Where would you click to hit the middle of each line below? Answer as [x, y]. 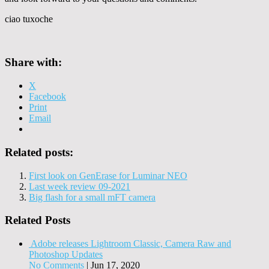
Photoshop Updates [66, 254]
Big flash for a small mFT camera [92, 197]
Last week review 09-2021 [80, 186]
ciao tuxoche [29, 19]
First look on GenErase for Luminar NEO [108, 175]
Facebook [47, 97]
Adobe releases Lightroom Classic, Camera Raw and [131, 243]
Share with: [33, 62]
